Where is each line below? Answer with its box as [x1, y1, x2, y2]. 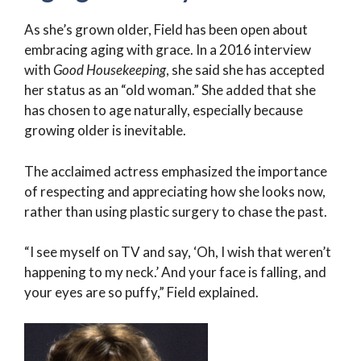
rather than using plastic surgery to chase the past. [24, 202, 327, 220]
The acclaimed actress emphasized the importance [24, 162, 327, 180]
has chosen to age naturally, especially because [24, 102, 303, 119]
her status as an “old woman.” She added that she [24, 81, 316, 99]
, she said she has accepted [166, 61, 325, 79]
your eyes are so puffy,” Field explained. [24, 284, 259, 301]
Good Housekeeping [53, 61, 166, 79]
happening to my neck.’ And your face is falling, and [24, 263, 326, 281]
